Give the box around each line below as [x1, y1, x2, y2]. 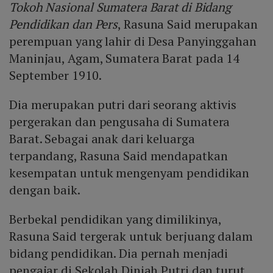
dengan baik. [9, 182, 80, 199]
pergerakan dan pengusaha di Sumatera [9, 113, 230, 130]
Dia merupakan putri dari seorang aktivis [9, 96, 236, 113]
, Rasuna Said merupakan [118, 16, 258, 33]
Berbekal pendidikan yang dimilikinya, [9, 211, 222, 228]
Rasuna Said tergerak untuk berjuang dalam [9, 228, 253, 245]
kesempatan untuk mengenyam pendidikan [9, 165, 250, 182]
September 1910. [9, 67, 102, 84]
